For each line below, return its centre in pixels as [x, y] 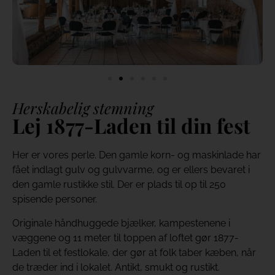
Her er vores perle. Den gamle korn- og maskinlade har [137, 155]
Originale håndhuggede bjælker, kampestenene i [121, 223]
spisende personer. [55, 199]
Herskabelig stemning [83, 108]
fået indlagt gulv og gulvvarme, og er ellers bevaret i [131, 170]
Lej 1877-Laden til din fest [131, 126]
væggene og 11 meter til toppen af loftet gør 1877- [126, 238]
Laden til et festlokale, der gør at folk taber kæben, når [134, 252]
